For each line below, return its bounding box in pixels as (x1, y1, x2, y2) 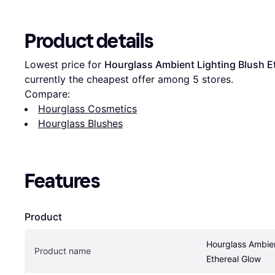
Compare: (25, 87, 70, 100)
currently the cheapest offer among (25, 72, 193, 85)
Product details (25, 29, 153, 53)
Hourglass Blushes (38, 117, 123, 130)
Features (25, 169, 100, 193)
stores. (199, 72, 233, 85)
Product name (34, 245, 91, 256)
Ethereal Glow (206, 253, 261, 264)
